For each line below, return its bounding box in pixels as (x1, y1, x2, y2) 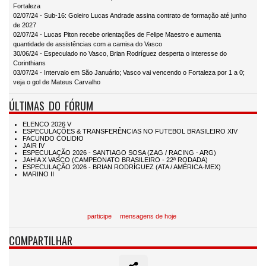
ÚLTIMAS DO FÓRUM (9, 97, 93, 114)
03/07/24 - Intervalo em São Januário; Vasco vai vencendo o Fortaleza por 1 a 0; (13, 69, 245, 77)
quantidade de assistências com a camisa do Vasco (13, 40, 162, 48)
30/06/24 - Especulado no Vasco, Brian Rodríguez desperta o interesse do (13, 50, 227, 58)
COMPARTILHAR (9, 232, 72, 248)
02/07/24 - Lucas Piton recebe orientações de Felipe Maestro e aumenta (13, 31, 221, 39)
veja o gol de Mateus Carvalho (13, 78, 100, 86)
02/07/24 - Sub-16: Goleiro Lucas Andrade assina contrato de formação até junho (13, 12, 246, 20)
